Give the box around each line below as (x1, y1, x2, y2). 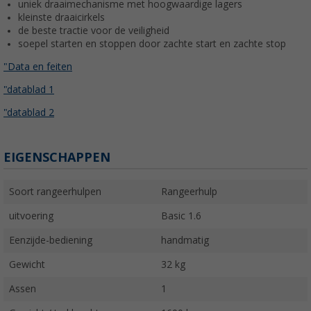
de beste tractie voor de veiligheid (18, 25, 169, 37)
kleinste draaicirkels (18, 12, 105, 24)
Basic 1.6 (161, 210, 201, 222)
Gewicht (9, 259, 45, 271)
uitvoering (9, 210, 53, 222)
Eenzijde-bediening (9, 235, 92, 246)
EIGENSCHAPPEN (3, 150, 110, 165)
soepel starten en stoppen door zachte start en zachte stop (18, 38, 286, 50)
